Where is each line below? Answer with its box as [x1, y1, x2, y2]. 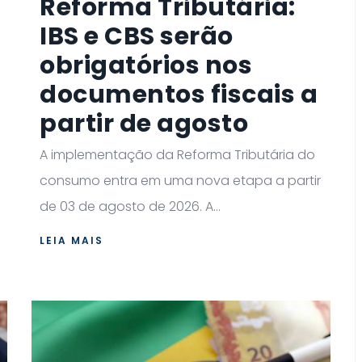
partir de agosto [40, 106, 248, 141]
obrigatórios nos [40, 48, 252, 82]
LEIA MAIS [40, 233, 103, 247]
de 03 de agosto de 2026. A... [40, 196, 221, 216]
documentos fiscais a [40, 77, 318, 112]
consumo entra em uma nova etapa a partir [40, 170, 321, 190]
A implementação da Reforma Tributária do [40, 145, 315, 164]
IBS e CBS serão [40, 19, 234, 53]
